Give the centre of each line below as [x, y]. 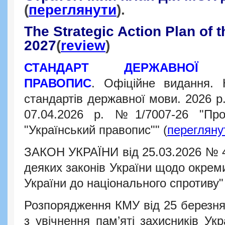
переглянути [73, 10]
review [83, 45]
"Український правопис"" [94, 130]
